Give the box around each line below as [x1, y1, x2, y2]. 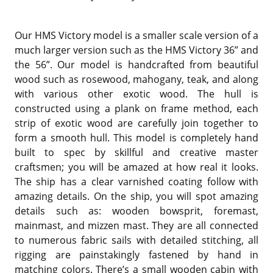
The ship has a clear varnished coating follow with [15, 174, 258, 188]
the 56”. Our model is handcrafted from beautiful [15, 57, 258, 71]
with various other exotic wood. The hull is [15, 87, 258, 101]
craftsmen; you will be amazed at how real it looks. [15, 160, 258, 174]
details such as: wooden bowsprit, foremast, [15, 204, 258, 218]
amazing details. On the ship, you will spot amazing [15, 189, 258, 203]
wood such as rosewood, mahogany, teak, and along [15, 72, 258, 86]
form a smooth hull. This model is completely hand [15, 130, 258, 144]
